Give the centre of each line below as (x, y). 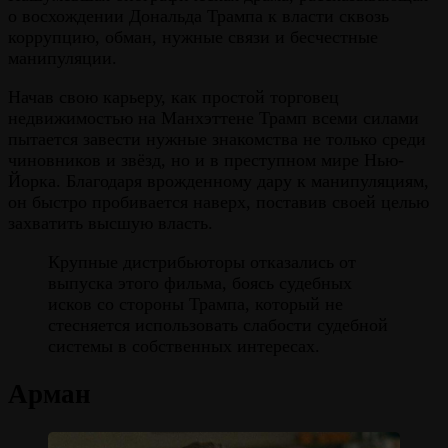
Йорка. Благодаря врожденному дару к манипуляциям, (218, 180)
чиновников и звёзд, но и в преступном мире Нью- (206, 159)
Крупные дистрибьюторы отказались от (202, 261)
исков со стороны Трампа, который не (195, 303)
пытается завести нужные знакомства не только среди (217, 138)
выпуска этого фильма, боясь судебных (200, 282)
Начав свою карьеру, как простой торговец (173, 96)
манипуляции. (62, 57)
